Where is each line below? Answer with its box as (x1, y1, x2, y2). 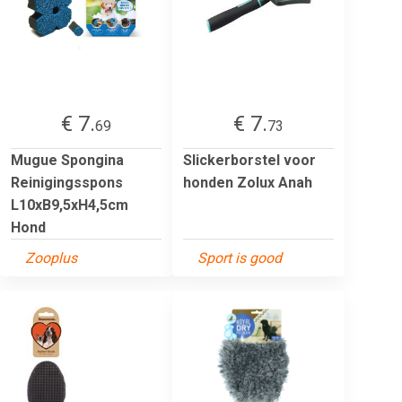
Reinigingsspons (11, 173, 123, 191)
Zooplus (25, 249, 77, 267)
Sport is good (197, 249, 282, 267)
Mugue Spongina (11, 151, 124, 169)
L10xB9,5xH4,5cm (11, 196, 128, 214)
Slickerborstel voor (183, 151, 316, 169)
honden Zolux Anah (183, 173, 312, 191)
